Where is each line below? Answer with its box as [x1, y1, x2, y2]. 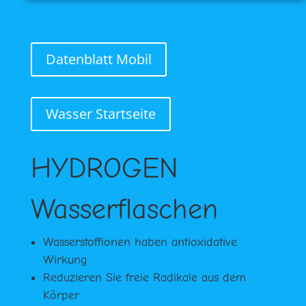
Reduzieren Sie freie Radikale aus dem [42, 270, 246, 285]
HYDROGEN [30, 151, 178, 185]
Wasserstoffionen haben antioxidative [42, 234, 237, 249]
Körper [42, 288, 79, 303]
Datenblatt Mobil [45, 49, 152, 68]
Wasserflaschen [30, 192, 218, 226]
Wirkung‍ [42, 252, 87, 267]
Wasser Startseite [45, 104, 156, 123]
